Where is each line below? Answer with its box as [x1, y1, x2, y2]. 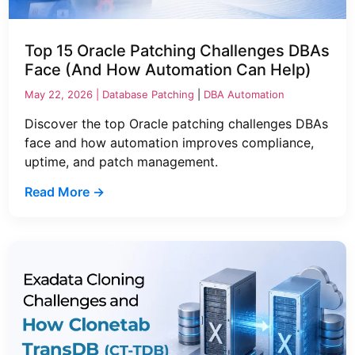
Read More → [25, 183, 105, 200]
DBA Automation [204, 87, 285, 101]
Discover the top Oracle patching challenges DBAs [25, 115, 329, 132]
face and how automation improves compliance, [25, 134, 315, 151]
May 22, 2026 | [25, 87, 103, 101]
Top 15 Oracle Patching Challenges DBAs [25, 40, 330, 60]
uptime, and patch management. [25, 153, 219, 170]
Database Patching [102, 87, 195, 101]
